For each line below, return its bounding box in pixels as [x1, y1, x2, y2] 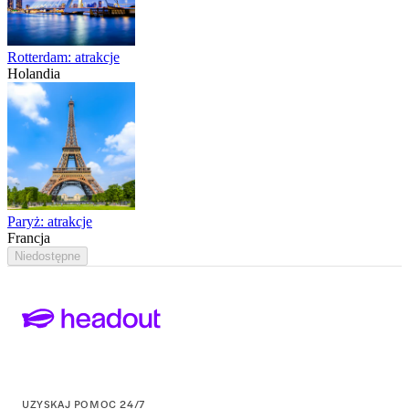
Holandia [7, 65, 60, 81]
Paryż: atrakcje [7, 213, 92, 229]
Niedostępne [15, 248, 80, 263]
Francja [7, 229, 50, 246]
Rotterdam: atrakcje [7, 48, 120, 65]
